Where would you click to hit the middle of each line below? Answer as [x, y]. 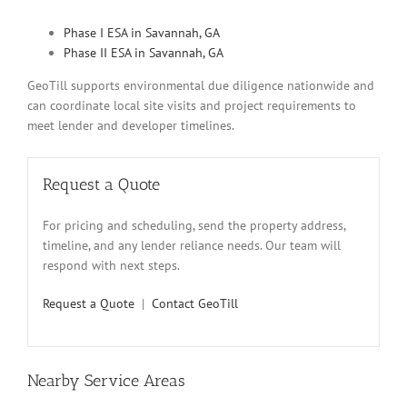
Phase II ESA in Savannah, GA [144, 53]
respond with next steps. [111, 265]
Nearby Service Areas [106, 380]
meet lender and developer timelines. [131, 126]
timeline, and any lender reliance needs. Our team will [192, 245]
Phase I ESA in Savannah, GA [142, 33]
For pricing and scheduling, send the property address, [194, 225]
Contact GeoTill [195, 303]
